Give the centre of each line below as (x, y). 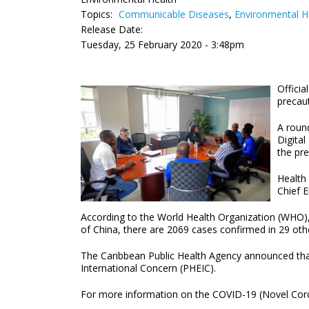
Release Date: (112, 29)
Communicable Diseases (174, 14)
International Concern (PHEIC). (148, 268)
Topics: (98, 14)
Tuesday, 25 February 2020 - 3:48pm (162, 44)
